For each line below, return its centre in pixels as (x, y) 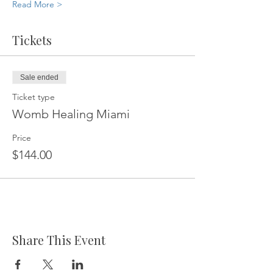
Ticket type (34, 97)
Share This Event (59, 239)
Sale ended (39, 77)
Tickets (32, 40)
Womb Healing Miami (71, 114)
